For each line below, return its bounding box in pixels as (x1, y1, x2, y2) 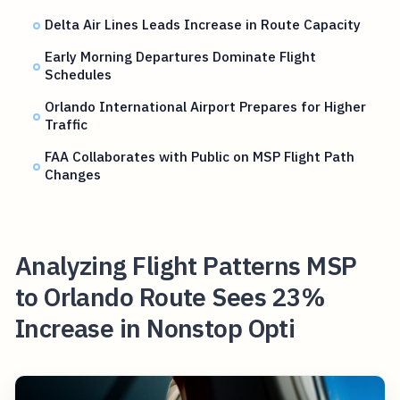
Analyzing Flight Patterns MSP (14, 248, 357, 282)
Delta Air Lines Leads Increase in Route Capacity (45, 15, 362, 34)
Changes (45, 165, 102, 184)
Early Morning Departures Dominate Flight (45, 47, 317, 66)
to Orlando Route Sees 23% (14, 279, 326, 313)
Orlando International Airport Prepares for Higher (45, 97, 367, 116)
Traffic (45, 115, 88, 134)
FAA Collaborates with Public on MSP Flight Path (45, 147, 355, 166)
